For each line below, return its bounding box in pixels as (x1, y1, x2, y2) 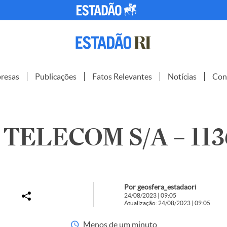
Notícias (168, 72, 197, 81)
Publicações (35, 72, 77, 81)
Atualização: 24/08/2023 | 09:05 (124, 200, 210, 206)
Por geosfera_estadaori (124, 183, 197, 191)
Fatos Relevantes (92, 72, 152, 81)
